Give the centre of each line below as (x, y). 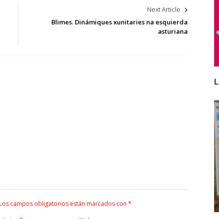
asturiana (173, 32)
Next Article (164, 10)
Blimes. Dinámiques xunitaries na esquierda (120, 22)
